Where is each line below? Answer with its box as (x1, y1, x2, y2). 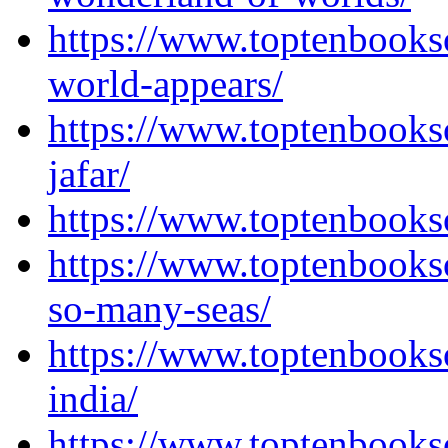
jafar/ (48, 152, 130, 195)
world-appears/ (48, 62, 283, 105)
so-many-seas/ (48, 287, 271, 330)
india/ (48, 377, 138, 420)
